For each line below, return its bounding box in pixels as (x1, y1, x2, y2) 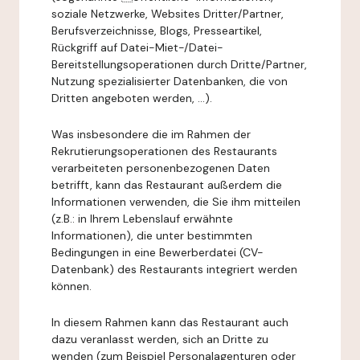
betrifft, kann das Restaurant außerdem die (51, 178, 282, 192)
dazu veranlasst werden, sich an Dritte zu (51, 332, 268, 346)
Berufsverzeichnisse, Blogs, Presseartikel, (51, 23, 262, 38)
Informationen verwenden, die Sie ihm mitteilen (51, 194, 301, 209)
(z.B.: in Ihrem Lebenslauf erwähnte (51, 211, 233, 226)
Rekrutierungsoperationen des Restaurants (51, 144, 277, 158)
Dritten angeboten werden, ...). (51, 91, 212, 105)
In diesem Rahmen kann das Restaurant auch (51, 315, 288, 329)
